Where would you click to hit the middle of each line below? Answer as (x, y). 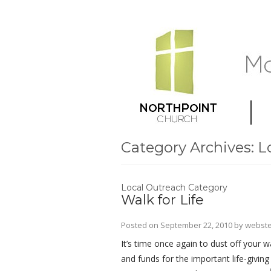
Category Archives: (189, 147)
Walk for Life (162, 200)
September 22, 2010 (196, 225)
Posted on (140, 225)
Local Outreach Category (174, 188)
